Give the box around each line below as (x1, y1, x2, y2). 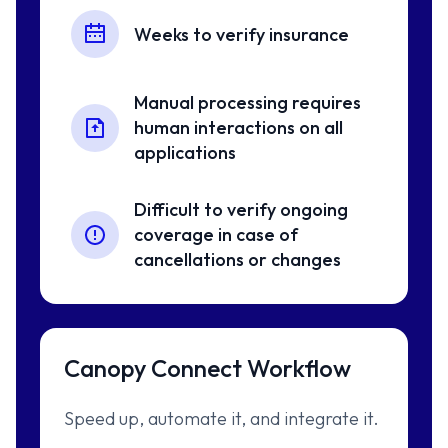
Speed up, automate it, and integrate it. (64, 407, 379, 431)
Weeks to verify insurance (134, 22, 350, 46)
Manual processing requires (134, 91, 362, 115)
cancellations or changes (134, 248, 342, 272)
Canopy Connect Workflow (64, 353, 351, 384)
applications (134, 141, 237, 165)
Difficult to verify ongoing (134, 198, 349, 222)
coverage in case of (134, 223, 299, 247)
